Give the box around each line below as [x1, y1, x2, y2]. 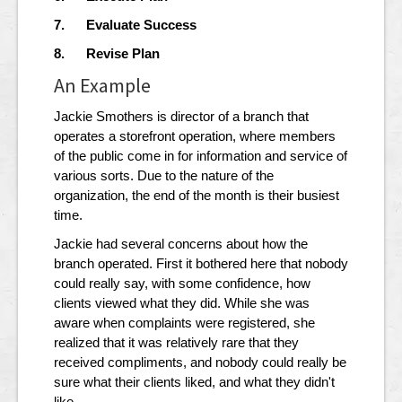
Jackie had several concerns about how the [54, 236, 308, 252]
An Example [54, 73, 151, 99]
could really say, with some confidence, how [54, 275, 310, 292]
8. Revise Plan [54, 46, 160, 62]
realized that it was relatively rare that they [54, 335, 299, 351]
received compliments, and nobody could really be [54, 354, 346, 371]
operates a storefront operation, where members [54, 128, 336, 144]
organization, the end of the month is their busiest [54, 188, 339, 204]
